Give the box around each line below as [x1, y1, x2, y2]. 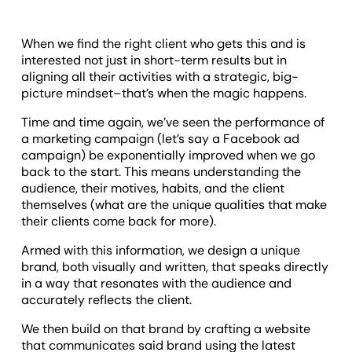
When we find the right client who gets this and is [21, 35, 306, 53]
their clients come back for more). [21, 213, 220, 230]
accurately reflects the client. [21, 291, 192, 309]
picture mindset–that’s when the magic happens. [21, 85, 307, 102]
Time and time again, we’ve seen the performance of [21, 114, 325, 131]
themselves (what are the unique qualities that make [21, 196, 328, 214]
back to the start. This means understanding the [21, 163, 302, 181]
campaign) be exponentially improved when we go [21, 147, 316, 164]
